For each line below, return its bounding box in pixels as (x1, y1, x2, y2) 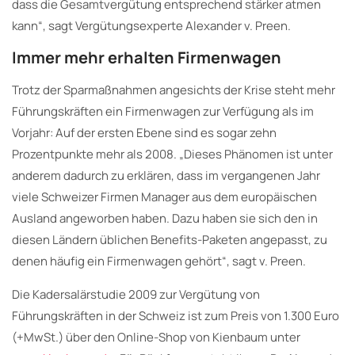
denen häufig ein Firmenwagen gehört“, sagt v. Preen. (12, 252, 306, 269)
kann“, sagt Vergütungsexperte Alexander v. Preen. (12, 17, 291, 34)
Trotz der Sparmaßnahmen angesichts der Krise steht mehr (12, 81, 335, 98)
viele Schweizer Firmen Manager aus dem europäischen (12, 188, 317, 205)
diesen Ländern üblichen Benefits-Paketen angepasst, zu (12, 231, 327, 248)
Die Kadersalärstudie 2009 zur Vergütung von (12, 285, 260, 303)
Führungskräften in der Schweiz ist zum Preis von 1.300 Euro (12, 307, 339, 324)
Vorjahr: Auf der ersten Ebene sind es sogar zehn (12, 124, 277, 141)
